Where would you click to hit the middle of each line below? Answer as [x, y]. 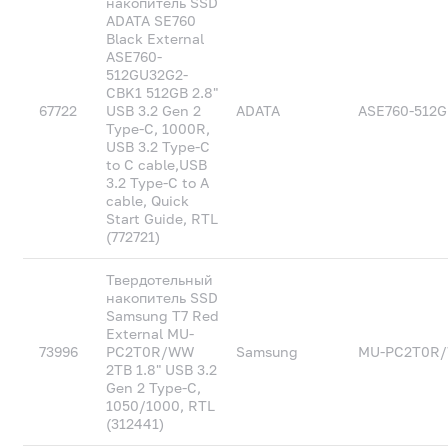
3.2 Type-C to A [158, 182]
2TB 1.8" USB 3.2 [162, 369]
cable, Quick [148, 200]
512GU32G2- [147, 74]
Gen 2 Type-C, [154, 387]
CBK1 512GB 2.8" [162, 92]
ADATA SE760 [151, 20]
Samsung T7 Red [163, 315]
